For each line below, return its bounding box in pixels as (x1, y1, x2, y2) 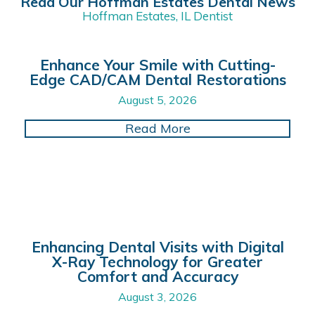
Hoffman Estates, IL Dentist (82, 8, 233, 23)
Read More (124, 120, 191, 136)
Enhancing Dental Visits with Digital (31, 237, 284, 256)
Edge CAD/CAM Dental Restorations (29, 70, 286, 89)
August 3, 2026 (118, 289, 197, 304)
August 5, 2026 (118, 92, 197, 107)
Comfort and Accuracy (77, 266, 238, 285)
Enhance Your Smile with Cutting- (39, 55, 276, 74)
